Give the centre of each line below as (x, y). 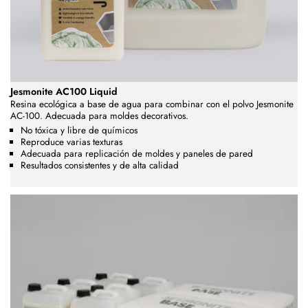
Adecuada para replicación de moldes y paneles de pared (137, 154)
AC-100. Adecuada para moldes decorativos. (99, 116)
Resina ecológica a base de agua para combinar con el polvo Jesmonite (152, 104)
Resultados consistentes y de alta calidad (100, 165)
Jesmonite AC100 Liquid (64, 92)
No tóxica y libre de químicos (79, 130)
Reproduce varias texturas (71, 142)
